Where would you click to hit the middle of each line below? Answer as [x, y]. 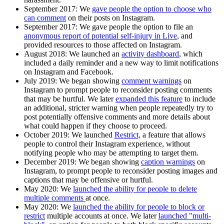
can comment [45, 17]
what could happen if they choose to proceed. [95, 125]
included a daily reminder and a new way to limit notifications [121, 62]
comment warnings [151, 80]
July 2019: [40, 80]
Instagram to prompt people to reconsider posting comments [118, 89]
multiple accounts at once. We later [102, 215]
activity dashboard [150, 53]
